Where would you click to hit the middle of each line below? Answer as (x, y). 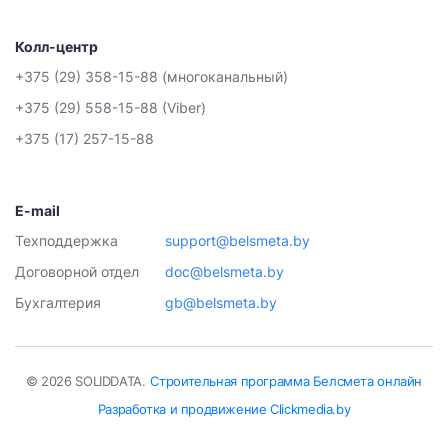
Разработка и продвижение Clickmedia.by (224, 409)
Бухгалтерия (58, 302)
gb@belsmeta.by (221, 302)
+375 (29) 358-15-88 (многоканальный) (151, 76)
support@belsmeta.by (237, 240)
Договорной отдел (77, 271)
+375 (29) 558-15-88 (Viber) (110, 107)
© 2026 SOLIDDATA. (85, 381)
